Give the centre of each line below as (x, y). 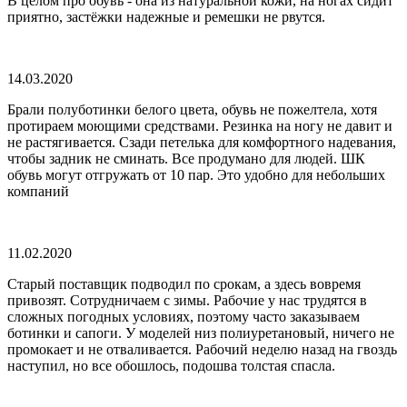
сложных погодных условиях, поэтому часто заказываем (184, 316)
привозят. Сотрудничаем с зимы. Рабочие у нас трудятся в (187, 300)
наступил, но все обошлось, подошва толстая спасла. (171, 365)
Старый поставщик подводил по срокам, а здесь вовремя (184, 283)
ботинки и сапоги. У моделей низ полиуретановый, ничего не (201, 333)
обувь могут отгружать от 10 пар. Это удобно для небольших (196, 174)
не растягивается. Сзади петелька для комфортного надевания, (202, 142)
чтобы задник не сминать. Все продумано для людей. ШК (186, 158)
